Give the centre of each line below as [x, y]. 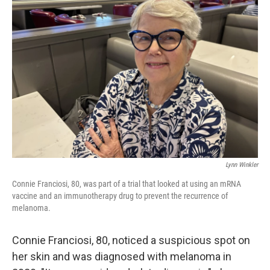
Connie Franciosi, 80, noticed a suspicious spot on [131, 240]
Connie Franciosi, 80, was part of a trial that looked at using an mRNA [127, 184]
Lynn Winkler [242, 165]
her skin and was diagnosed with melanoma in [122, 256]
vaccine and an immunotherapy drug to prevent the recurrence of [120, 196]
